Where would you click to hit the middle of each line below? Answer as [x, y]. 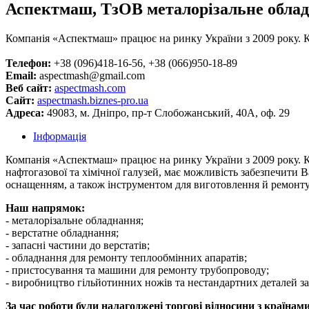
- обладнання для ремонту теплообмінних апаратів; [126, 258]
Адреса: [25, 113]
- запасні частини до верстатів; [78, 246]
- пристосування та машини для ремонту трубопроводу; [137, 270]
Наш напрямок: [45, 208]
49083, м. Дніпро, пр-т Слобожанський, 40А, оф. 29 [167, 113]
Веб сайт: [29, 88]
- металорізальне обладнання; [74, 221]
